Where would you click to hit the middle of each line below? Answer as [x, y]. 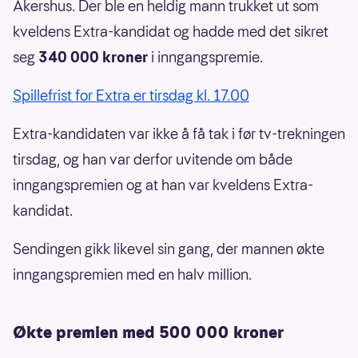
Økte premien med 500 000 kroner [148, 332]
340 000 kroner [93, 57]
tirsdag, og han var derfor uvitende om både [153, 159]
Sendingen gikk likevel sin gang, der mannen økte [169, 249]
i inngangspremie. [205, 57]
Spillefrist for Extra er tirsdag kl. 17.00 [131, 95]
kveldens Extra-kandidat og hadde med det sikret [171, 31]
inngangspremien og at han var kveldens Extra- [163, 185]
